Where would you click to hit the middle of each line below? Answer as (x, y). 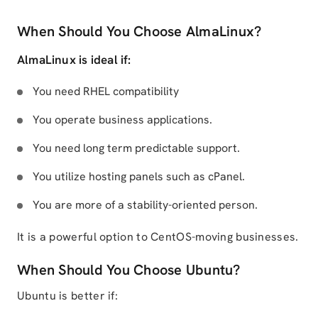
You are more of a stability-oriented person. (145, 205)
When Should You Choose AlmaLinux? (139, 31)
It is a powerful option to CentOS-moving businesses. (158, 237)
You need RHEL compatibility (106, 91)
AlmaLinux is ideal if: (74, 60)
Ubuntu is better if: (67, 296)
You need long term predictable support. (136, 148)
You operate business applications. (122, 120)
